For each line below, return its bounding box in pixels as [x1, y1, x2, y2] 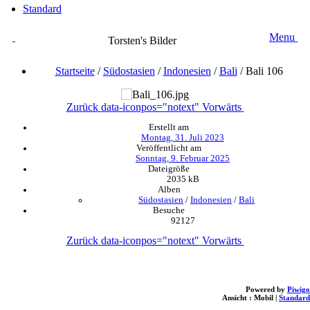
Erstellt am [149, 122, 189, 132]
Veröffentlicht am [136, 143, 201, 153]
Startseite [55, 64, 95, 77]
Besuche [153, 205, 185, 215]
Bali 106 [245, 64, 283, 77]
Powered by [246, 285, 287, 293]
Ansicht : [222, 293, 254, 302]
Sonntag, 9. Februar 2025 [136, 153, 230, 163]
